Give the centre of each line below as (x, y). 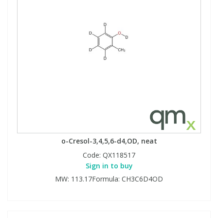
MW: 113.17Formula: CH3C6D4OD (109, 179)
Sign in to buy (109, 166)
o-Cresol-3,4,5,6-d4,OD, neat (109, 141)
